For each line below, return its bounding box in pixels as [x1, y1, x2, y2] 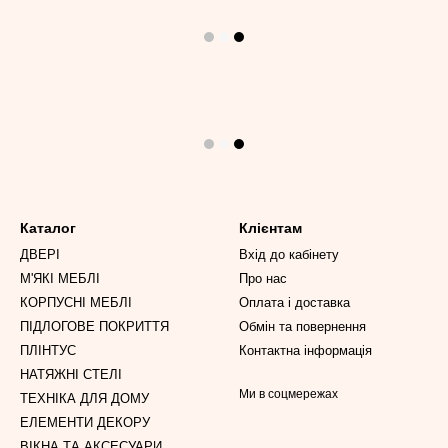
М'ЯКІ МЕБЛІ [20, 271, 100, 286]
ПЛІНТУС [20, 343, 76, 358]
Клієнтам [239, 220, 302, 236]
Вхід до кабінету [239, 247, 339, 262]
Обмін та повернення [239, 319, 366, 334]
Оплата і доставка [239, 295, 350, 310]
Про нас [239, 271, 287, 286]
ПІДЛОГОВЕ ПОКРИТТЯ [20, 319, 169, 334]
